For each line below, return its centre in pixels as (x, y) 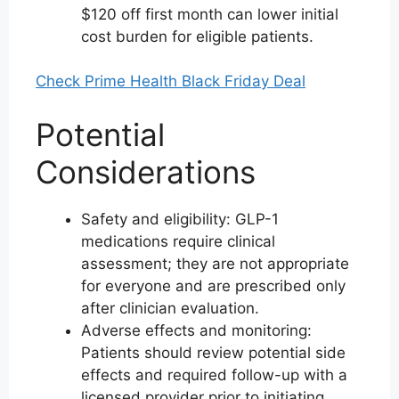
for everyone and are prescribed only (213, 285)
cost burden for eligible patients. (197, 36)
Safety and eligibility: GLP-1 (180, 219)
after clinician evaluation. (170, 308)
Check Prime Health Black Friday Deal (171, 81)
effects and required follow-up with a (214, 375)
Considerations (146, 171)
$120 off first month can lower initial (210, 14)
